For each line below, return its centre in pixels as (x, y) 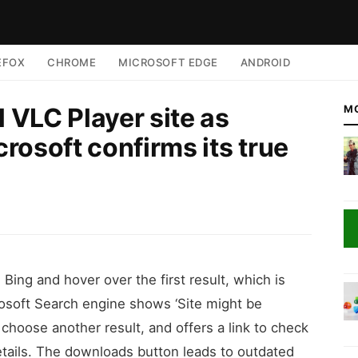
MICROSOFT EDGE (168, 62)
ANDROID (265, 62)
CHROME (72, 62)
